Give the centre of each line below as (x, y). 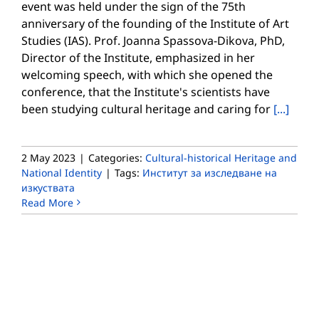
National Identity (62, 172)
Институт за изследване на (210, 172)
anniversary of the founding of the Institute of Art (155, 23)
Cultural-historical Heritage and (221, 157)
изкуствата (48, 187)
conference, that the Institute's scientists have (146, 91)
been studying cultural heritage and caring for (147, 109)
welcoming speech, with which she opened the (147, 74)
